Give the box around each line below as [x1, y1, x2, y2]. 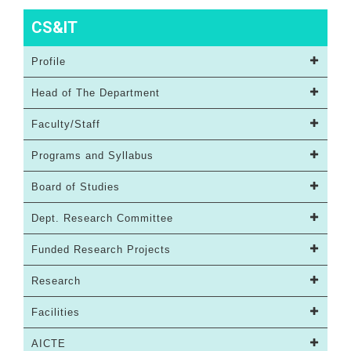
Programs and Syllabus [31, 150, 154, 162]
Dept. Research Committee [31, 212, 173, 225]
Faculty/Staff [31, 118, 100, 131]
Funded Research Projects [31, 244, 171, 256]
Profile [31, 56, 66, 68]
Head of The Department [31, 87, 160, 100]
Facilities [31, 306, 80, 319]
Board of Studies [31, 181, 120, 194]
